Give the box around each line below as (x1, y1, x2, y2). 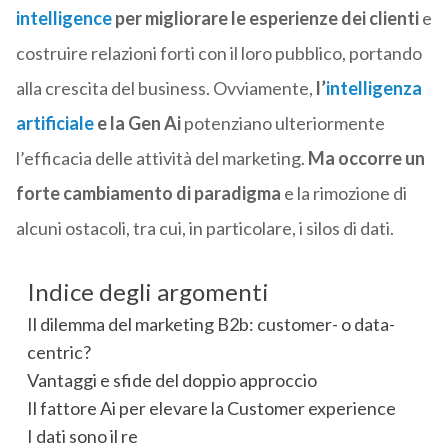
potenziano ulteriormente (180, 112, 385, 135)
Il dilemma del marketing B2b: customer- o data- (26, 313, 395, 336)
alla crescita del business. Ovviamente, (15, 77, 313, 100)
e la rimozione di (280, 182, 407, 205)
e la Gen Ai (93, 112, 181, 135)
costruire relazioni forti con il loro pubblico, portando (15, 42, 422, 65)
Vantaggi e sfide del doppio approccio (26, 369, 317, 392)
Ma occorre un (307, 147, 425, 170)
